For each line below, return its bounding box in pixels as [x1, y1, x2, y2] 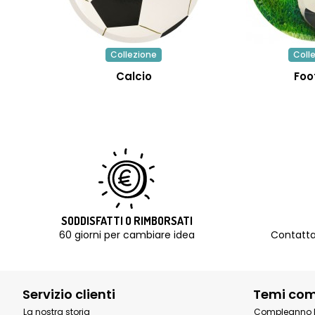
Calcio [115, 69, 152, 84]
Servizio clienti [22, 285, 115, 303]
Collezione [110, 49, 157, 60]
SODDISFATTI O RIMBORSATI [60, 214, 193, 228]
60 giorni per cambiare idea [58, 228, 195, 242]
